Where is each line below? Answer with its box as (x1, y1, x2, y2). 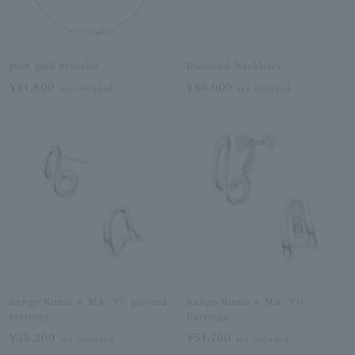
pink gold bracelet (9, 60, 99, 71)
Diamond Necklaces (186, 60, 283, 71)
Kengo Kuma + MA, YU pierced (9, 296, 168, 307)
